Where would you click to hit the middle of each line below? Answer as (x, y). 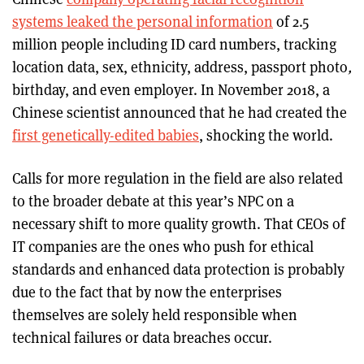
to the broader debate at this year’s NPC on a (153, 200)
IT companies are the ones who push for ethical (163, 246)
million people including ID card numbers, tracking (174, 43)
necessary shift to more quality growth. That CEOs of (179, 223)
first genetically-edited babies (106, 134)
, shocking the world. (266, 134)
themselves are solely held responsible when (155, 314)
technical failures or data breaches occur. (142, 337)
